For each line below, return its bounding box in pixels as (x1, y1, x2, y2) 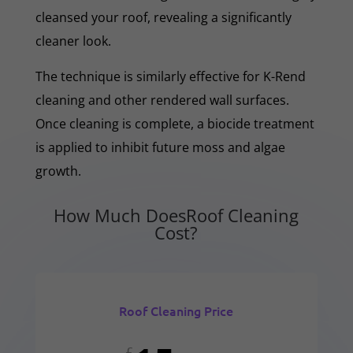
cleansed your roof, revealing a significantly (35, 8, 292, 26)
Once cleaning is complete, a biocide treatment (35, 114, 314, 132)
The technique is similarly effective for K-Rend (35, 67, 306, 85)
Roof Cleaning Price (119, 301, 234, 319)
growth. (35, 162, 81, 180)
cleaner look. (35, 32, 111, 50)
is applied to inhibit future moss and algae (35, 138, 285, 156)
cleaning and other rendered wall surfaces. (35, 91, 289, 109)
